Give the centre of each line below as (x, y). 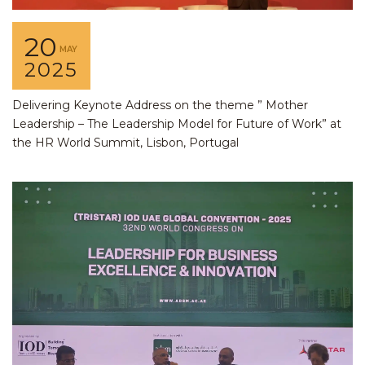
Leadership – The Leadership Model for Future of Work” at (177, 124)
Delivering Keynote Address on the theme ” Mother (160, 106)
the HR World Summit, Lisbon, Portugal (125, 143)
